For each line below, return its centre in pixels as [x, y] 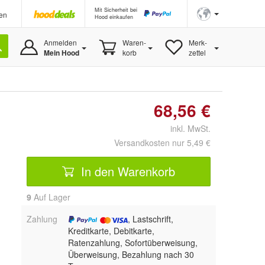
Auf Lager [51, 197]
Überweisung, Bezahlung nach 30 [131, 254]
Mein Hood [61, 53]
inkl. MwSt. [186, 128]
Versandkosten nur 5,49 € [162, 143]
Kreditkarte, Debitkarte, [111, 231]
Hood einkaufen [114, 17]
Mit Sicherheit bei [116, 10]
